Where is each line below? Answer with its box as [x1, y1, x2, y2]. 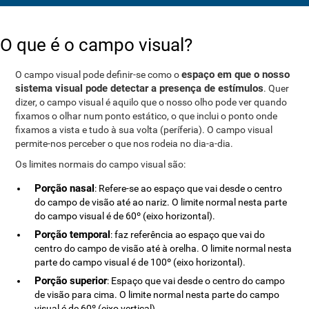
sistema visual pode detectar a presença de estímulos [15, 82, 264, 94]
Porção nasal [34, 182, 95, 195]
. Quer [263, 83, 290, 94]
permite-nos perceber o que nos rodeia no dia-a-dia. [15, 138, 234, 149]
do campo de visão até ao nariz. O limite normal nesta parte [34, 197, 288, 208]
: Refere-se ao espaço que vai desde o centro [94, 183, 283, 194]
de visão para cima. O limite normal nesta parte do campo [34, 289, 280, 300]
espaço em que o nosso [181, 68, 290, 81]
